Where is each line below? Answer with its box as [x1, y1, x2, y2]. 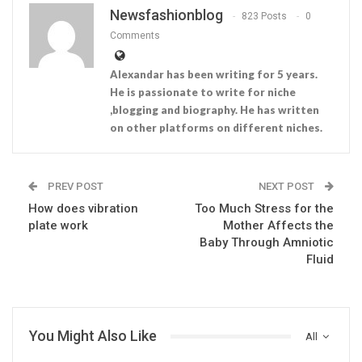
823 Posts [242, 11, 287, 23]
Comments [110, 30, 160, 42]
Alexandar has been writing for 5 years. [110, 68, 318, 82]
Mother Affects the [223, 218, 334, 234]
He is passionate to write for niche [110, 86, 296, 99]
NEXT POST [259, 180, 317, 193]
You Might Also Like [29, 327, 157, 345]
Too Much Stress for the [195, 201, 334, 217]
